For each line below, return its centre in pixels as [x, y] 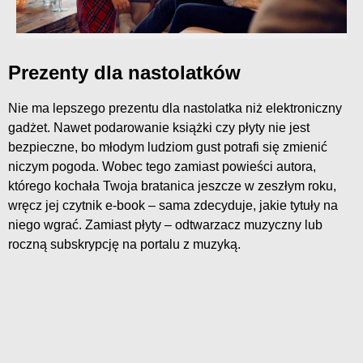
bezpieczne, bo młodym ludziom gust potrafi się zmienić [168, 147]
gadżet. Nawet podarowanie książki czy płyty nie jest [159, 127]
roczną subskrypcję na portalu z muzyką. [124, 244]
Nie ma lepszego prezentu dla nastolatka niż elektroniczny [175, 108]
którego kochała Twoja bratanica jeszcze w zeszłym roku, [172, 186]
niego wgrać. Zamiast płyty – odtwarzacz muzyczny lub [165, 224]
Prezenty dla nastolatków [124, 72]
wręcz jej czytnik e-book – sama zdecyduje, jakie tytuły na [173, 205]
